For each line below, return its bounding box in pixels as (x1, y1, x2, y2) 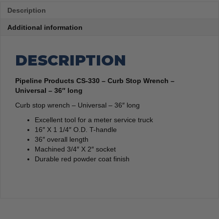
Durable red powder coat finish (35, 154, 130, 163)
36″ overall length (35, 135, 88, 143)
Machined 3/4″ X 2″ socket (35, 145, 116, 153)
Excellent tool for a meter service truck (35, 115, 153, 124)
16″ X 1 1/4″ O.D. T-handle (35, 125, 117, 133)
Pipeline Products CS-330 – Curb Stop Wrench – (15, 76, 175, 85)
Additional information (7, 23, 83, 31)
